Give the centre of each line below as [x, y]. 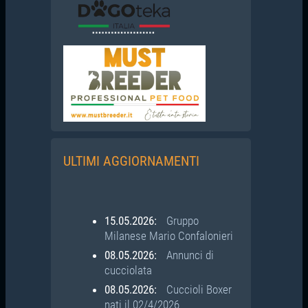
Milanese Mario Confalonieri [168, 235]
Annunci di [190, 255]
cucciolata [128, 270]
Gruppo [182, 220]
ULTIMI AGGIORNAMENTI [131, 161]
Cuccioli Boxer [199, 289]
